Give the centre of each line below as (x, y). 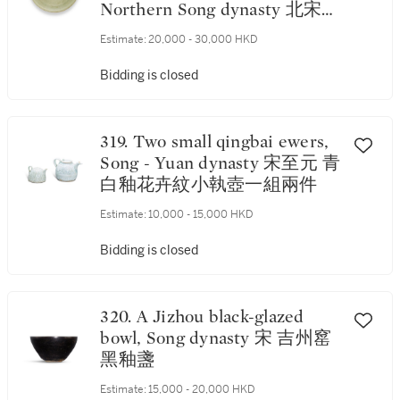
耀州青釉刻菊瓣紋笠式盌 (200, 31)
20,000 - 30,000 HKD (204, 39)
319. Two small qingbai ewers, (117, 142)
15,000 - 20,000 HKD (202, 389)
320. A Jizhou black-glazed (118, 317)
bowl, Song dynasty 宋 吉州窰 (123, 338)
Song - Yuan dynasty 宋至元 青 (221, 163)
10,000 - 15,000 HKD (201, 214)
